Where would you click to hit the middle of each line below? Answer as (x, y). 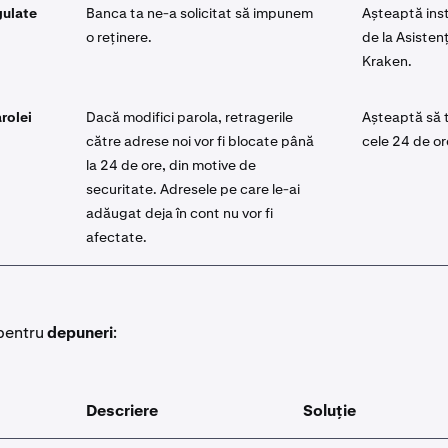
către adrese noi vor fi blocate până (200, 141)
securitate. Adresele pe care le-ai (193, 189)
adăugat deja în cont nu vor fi (179, 213)
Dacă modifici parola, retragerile (189, 117)
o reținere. (119, 37)
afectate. (116, 237)
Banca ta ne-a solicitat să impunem (199, 13)
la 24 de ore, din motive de (171, 165)
